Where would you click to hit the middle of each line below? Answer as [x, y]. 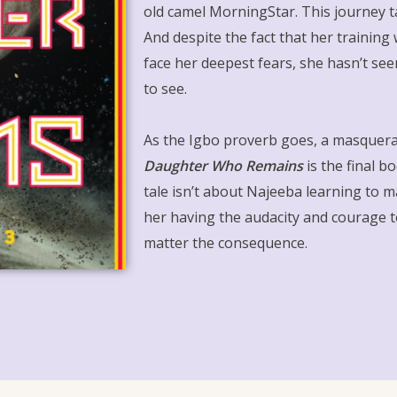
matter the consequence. [226, 243]
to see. [165, 89]
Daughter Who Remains [223, 166]
